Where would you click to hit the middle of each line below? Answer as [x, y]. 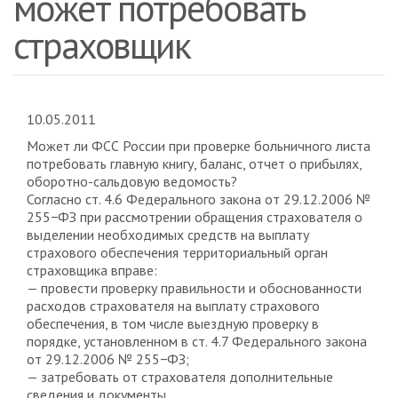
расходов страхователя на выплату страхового [173, 306]
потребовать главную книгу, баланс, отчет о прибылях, [194, 163]
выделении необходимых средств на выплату [168, 235]
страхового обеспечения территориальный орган [177, 252]
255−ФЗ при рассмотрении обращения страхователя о [195, 217]
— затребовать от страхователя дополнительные [180, 377]
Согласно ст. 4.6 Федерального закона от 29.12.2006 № [199, 199]
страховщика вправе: [92, 270]
